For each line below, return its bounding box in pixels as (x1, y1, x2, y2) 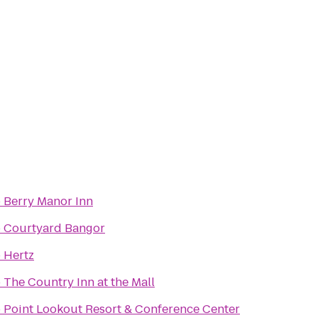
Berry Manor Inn (4, 193, 93, 209)
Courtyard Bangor (4, 220, 105, 236)
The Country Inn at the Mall (4, 274, 155, 290)
